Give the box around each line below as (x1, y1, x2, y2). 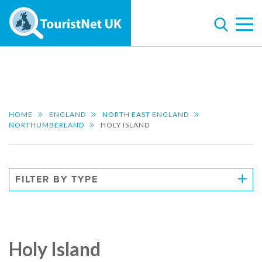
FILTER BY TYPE (15, 174, 98, 185)
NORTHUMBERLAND (9, 120, 84, 129)
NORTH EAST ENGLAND (102, 110, 189, 119)
